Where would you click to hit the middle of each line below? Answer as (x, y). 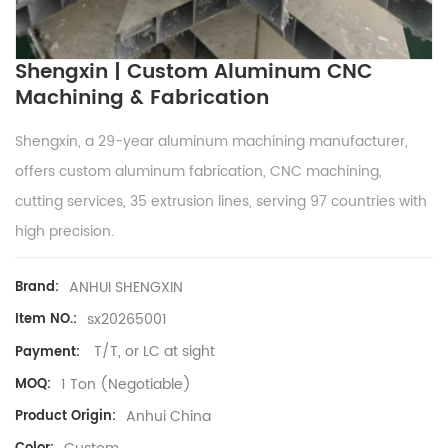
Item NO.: (46, 320)
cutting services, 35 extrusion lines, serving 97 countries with (221, 202)
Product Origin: (65, 416)
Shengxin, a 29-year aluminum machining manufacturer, (211, 142)
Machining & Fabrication (142, 99)
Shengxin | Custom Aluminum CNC (193, 73)
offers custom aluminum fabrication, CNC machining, (198, 172)
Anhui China (168, 416)
